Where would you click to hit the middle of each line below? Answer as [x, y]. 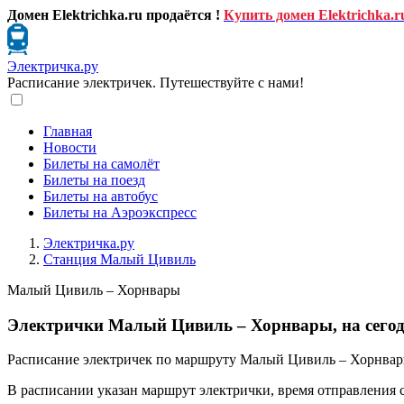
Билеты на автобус [101, 196]
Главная [68, 131]
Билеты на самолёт [101, 164]
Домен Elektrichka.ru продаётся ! [114, 15]
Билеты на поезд [94, 180]
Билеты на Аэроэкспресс [120, 212]
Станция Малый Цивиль [119, 259]
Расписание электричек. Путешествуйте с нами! [156, 83]
